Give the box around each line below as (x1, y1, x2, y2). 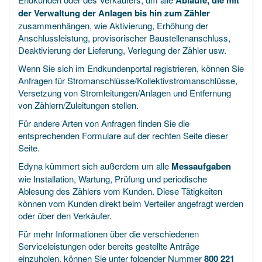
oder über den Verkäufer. (18, 209, 112, 222)
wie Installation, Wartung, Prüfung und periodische (18, 173, 207, 185)
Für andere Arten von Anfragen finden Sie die (18, 117, 189, 129)
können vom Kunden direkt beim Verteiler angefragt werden (18, 197, 243, 209)
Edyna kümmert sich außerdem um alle (18, 160, 171, 172)
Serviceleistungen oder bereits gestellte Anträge (18, 240, 199, 252)
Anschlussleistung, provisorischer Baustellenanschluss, (18, 32, 230, 44)
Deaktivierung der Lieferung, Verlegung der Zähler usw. (18, 44, 229, 56)
